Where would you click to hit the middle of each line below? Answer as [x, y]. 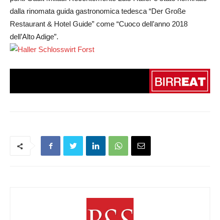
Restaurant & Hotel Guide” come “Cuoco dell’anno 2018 [99, 24]
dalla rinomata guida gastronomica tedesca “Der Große [98, 11]
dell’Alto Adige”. [34, 36]
